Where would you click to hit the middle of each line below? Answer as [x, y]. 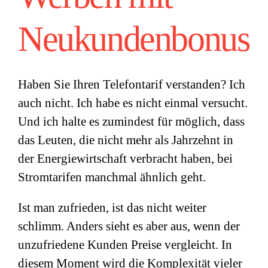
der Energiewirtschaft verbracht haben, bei [125, 159]
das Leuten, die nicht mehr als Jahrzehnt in [126, 140]
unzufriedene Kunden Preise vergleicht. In [125, 245]
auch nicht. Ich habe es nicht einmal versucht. [133, 103]
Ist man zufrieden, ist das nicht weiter [112, 208]
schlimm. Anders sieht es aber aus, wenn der [129, 226]
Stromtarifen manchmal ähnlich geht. [112, 177]
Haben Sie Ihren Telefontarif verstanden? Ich [132, 84]
